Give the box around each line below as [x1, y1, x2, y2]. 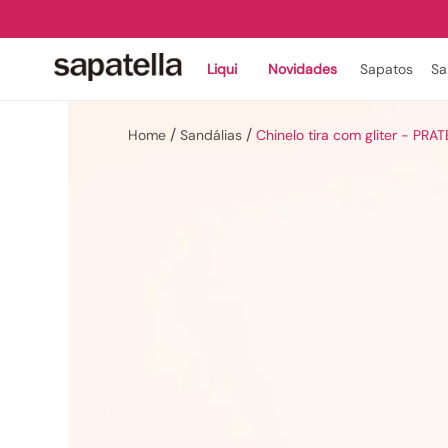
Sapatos [360, 60, 413, 78]
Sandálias [180, 126, 242, 144]
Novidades [268, 60, 337, 78]
